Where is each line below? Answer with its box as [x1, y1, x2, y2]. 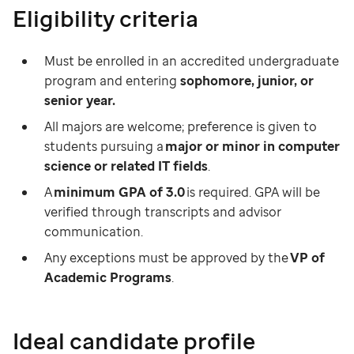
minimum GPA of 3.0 [54, 183, 185, 201]
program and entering [44, 72, 180, 89]
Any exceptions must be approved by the [44, 249, 290, 266]
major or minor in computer [165, 137, 340, 155]
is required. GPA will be [185, 183, 320, 201]
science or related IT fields [44, 157, 208, 175]
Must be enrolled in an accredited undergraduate [44, 52, 339, 70]
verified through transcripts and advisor [44, 203, 281, 220]
